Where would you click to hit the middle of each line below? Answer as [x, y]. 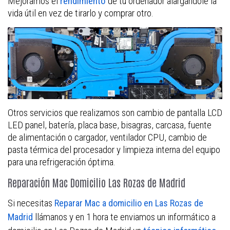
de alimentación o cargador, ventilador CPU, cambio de [107, 137]
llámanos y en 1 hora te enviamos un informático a [124, 217]
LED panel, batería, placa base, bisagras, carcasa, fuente [110, 125]
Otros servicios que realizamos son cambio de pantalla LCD [115, 112]
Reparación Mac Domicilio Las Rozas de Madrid [97, 182]
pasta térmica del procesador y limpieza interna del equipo [114, 149]
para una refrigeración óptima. [62, 162]
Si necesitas [31, 203]
